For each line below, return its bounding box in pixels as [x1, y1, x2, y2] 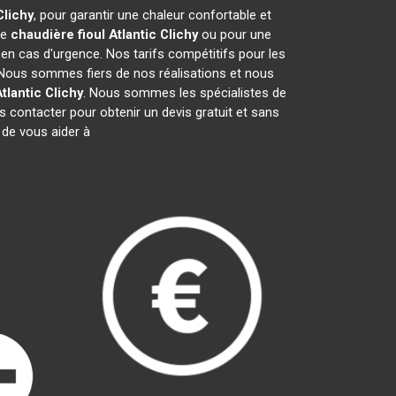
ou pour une [198, 27, 271, 42]
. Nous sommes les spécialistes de [82, 85, 286, 101]
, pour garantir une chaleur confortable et [33, 7, 271, 23]
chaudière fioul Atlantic [11, 27, 156, 42]
